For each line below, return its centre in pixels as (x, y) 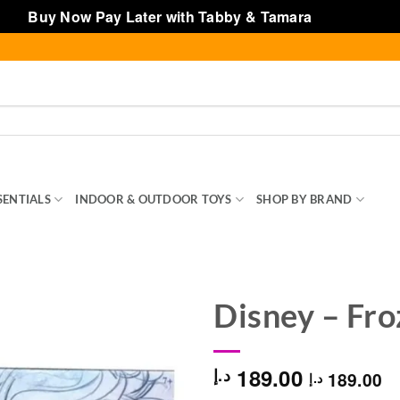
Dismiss (344, 17)
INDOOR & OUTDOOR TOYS (154, 199)
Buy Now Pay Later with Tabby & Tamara (172, 17)
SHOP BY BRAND (304, 199)
